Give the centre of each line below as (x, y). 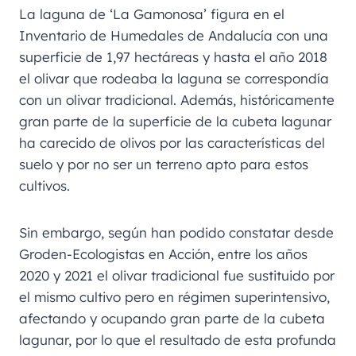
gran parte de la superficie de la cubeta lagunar (175, 121)
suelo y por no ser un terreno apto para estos (164, 164)
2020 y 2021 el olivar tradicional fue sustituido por (177, 275)
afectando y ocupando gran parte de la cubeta (172, 318)
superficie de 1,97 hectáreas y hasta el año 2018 (173, 56)
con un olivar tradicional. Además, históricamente (177, 99)
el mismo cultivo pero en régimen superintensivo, (174, 296)
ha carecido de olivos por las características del (172, 142)
